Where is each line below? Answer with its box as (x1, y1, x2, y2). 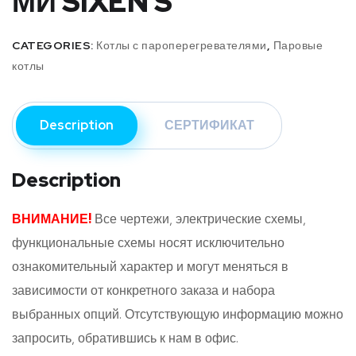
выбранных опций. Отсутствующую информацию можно (12, 306, 343, 323)
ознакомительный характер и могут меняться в (12, 258, 288, 276)
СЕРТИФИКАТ (164, 116, 254, 133)
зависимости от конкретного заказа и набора (12, 282, 275, 300)
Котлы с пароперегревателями (96, 37, 267, 52)
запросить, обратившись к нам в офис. (12, 330, 238, 347)
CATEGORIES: (12, 37, 96, 52)
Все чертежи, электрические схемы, (95, 211, 306, 228)
